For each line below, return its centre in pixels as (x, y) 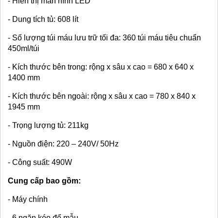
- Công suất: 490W (40, 162)
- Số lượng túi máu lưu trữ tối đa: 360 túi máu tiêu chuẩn (104, 38)
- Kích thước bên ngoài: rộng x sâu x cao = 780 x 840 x (102, 96)
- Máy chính (28, 199)
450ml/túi (24, 48)
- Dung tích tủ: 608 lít (43, 19)
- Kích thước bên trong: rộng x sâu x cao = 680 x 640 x (101, 67)
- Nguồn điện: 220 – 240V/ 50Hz (63, 144)
